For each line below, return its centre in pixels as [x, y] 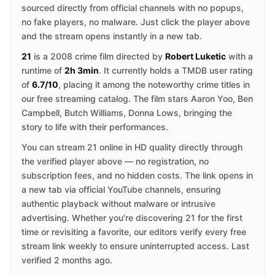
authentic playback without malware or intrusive [118, 203]
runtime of [43, 70]
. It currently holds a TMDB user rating [176, 70]
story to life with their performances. [95, 127]
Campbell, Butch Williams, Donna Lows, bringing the [127, 113]
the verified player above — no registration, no [115, 161]
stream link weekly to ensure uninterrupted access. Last [135, 246]
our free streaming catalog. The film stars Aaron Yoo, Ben [137, 99]
